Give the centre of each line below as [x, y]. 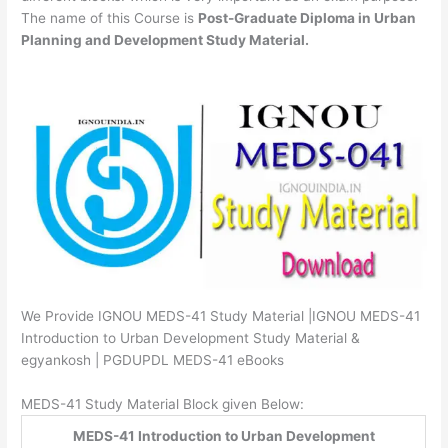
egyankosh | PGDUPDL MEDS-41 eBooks [153, 360]
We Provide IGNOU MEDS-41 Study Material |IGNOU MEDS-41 [221, 316]
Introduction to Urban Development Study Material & [191, 338]
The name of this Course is [110, 17]
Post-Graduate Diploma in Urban [307, 17]
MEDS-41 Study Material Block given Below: [163, 404]
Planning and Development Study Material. [165, 39]
